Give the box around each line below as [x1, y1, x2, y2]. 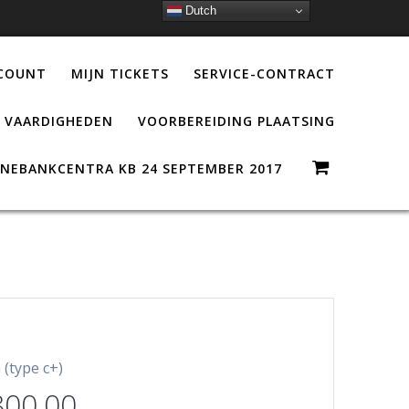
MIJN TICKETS [71, 64, 170, 82]
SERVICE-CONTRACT [194, 64, 336, 82]
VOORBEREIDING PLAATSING [138, 111, 336, 130]
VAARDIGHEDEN [5, 111, 114, 130]
